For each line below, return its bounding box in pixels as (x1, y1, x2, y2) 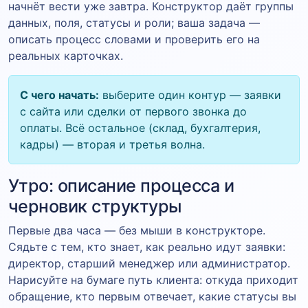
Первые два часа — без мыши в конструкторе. (8, 223, 265, 237)
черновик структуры (8, 195, 181, 217)
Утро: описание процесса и (8, 175, 234, 196)
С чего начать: (20, 87, 99, 102)
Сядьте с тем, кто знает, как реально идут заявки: (8, 239, 285, 254)
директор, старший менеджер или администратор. (8, 256, 290, 270)
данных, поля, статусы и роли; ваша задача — (8, 15, 260, 30)
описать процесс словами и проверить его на (8, 32, 260, 46)
